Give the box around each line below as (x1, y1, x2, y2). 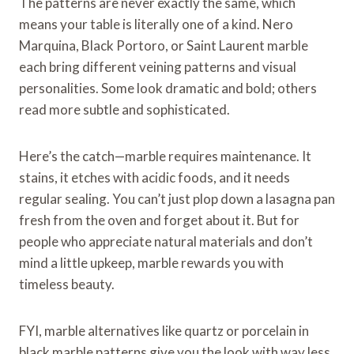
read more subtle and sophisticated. (19, 100, 230, 118)
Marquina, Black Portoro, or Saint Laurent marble (19, 36, 308, 54)
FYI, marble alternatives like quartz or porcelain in (19, 322, 309, 339)
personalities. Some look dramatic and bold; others (19, 79, 317, 96)
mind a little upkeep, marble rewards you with (19, 254, 284, 271)
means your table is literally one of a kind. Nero (19, 15, 293, 32)
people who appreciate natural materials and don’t (19, 232, 313, 250)
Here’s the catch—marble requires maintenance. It (19, 147, 311, 164)
